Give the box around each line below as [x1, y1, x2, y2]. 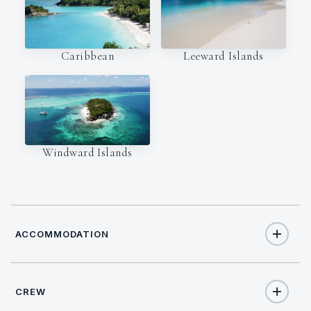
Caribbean [60, 48, 115, 63]
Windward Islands [42, 145, 133, 160]
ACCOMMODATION [15, 228, 110, 240]
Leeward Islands [183, 48, 264, 63]
